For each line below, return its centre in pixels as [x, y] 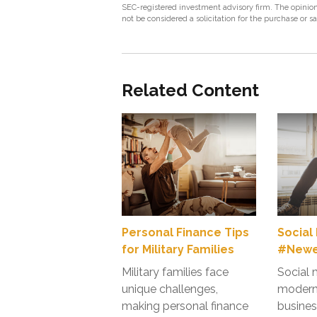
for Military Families [178, 249]
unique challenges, [170, 289]
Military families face [175, 272]
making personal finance [185, 306]
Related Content [190, 90]
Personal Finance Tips [185, 232]
